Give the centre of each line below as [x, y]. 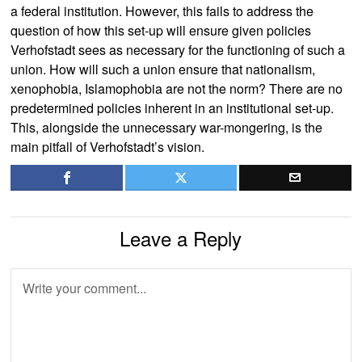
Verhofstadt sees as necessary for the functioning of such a [178, 50]
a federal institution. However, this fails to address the [162, 11]
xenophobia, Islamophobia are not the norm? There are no [177, 88]
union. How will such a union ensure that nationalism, [163, 69]
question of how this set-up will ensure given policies [161, 30]
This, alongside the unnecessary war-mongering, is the [167, 127]
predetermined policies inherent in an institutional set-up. [173, 108]
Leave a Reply [181, 238]
